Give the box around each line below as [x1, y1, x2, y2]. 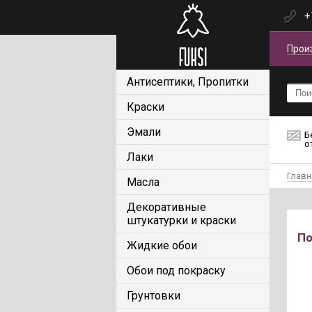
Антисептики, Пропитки [127, 75, 249, 88]
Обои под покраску [127, 264, 226, 277]
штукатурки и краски [127, 214, 236, 227]
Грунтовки [127, 289, 180, 302]
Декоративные [127, 201, 206, 214]
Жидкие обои [127, 239, 197, 252]
